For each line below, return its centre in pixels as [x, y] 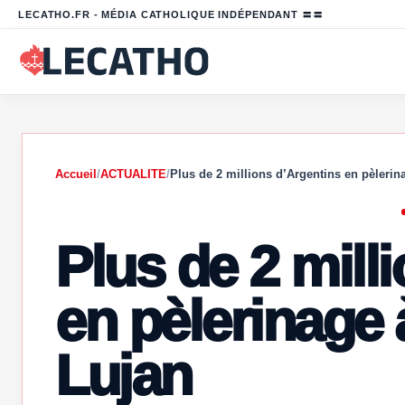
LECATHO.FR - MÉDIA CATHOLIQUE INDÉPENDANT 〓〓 [171, 14]
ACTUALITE [133, 174]
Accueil [76, 174]
